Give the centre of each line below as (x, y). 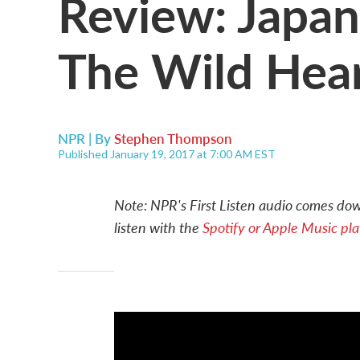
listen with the (158, 227)
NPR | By (86, 138)
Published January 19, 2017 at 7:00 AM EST (167, 154)
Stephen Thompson (173, 138)
